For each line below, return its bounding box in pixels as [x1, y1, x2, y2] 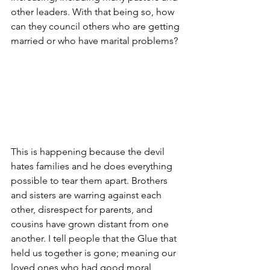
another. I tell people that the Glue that [11, 232, 179, 244]
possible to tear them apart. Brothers [11, 174, 170, 186]
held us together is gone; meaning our [11, 246, 178, 259]
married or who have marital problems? [11, 35, 178, 46]
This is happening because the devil [11, 145, 167, 157]
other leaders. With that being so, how [11, 6, 177, 17]
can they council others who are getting [11, 20, 182, 32]
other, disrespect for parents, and [11, 203, 155, 215]
